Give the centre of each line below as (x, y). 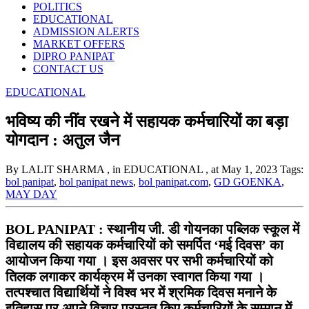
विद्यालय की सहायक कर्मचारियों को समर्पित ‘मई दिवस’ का (144, 245)
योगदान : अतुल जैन (63, 140)
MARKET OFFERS (79, 44)
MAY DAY (31, 194)
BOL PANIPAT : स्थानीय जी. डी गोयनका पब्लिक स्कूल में (152, 229)
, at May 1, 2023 (241, 169)
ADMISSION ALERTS (86, 31)
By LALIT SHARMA (55, 169)
